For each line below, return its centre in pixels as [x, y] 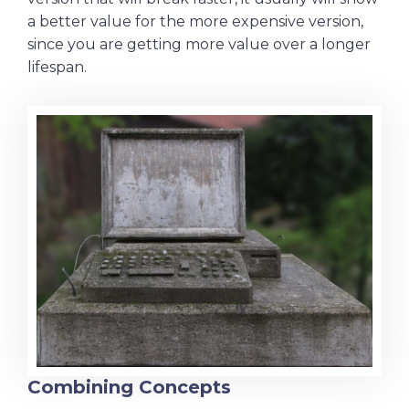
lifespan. [57, 68]
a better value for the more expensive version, [195, 22]
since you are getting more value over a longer [199, 45]
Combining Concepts [129, 388]
